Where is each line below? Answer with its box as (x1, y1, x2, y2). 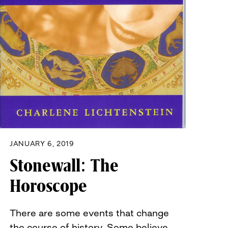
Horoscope (10, 176, 87, 197)
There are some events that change (10, 207, 169, 219)
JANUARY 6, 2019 (10, 139, 74, 148)
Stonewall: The (10, 156, 119, 177)
